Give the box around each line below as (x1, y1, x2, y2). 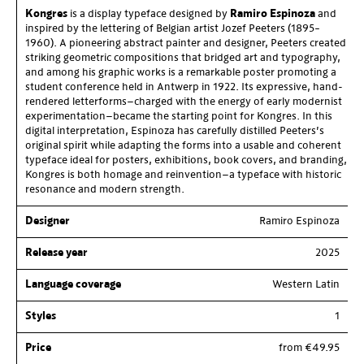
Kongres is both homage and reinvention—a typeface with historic (25, 168, 341, 181)
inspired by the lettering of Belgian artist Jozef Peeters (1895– (25, 22, 320, 35)
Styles (25, 310, 56, 323)
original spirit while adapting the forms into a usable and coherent (25, 139, 341, 152)
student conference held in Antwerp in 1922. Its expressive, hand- (25, 80, 343, 93)
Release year (25, 246, 88, 259)
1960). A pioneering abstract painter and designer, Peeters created (25, 37, 346, 50)
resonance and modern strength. (25, 183, 184, 196)
